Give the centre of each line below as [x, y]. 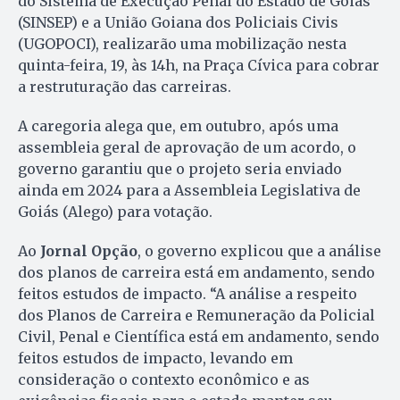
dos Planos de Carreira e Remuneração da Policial [196, 316]
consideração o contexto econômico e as [164, 380]
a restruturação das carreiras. [125, 87]
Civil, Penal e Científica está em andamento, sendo [199, 337]
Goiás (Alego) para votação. [115, 212]
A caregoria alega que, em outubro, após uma [178, 126]
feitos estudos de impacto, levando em [155, 358]
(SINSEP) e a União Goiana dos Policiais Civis [178, 23]
